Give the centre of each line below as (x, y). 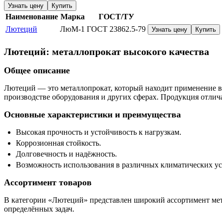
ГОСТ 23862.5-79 (116, 29)
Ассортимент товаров (48, 183)
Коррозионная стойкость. (58, 143)
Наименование (32, 17)
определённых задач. (39, 209)
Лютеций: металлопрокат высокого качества (107, 52)
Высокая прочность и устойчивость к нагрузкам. (99, 132)
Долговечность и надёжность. (66, 154)
